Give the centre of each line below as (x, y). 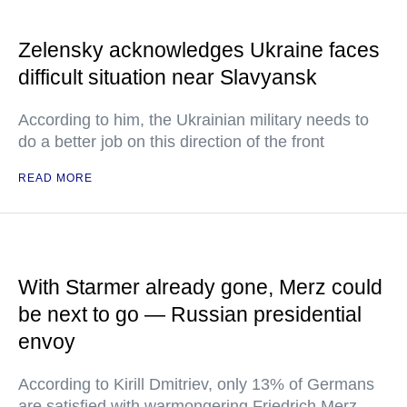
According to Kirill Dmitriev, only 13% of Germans (196, 384)
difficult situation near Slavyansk (168, 77)
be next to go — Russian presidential (190, 314)
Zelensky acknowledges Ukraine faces (199, 50)
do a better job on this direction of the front (171, 142)
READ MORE (55, 178)
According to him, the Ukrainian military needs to (194, 120)
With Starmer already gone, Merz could (200, 287)
